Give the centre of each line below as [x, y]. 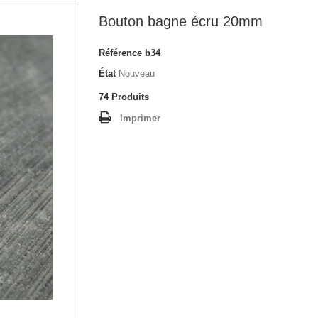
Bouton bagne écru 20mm [181, 21]
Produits [130, 97]
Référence [120, 53]
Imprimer [140, 118]
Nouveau [137, 73]
